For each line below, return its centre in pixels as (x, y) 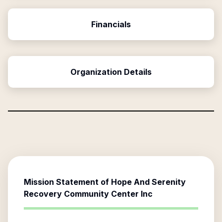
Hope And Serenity (148, 182)
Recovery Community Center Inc (88, 194)
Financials (111, 24)
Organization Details (111, 72)
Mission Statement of (67, 182)
